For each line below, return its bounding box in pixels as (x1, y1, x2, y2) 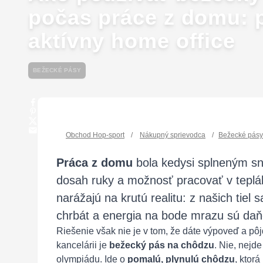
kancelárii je (56, 240, 109, 250)
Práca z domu (56, 156, 133, 169)
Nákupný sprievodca (140, 131, 205, 139)
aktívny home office (28, 29, 236, 53)
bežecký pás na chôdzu (109, 240, 214, 250)
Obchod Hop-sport (66, 131, 124, 139)
